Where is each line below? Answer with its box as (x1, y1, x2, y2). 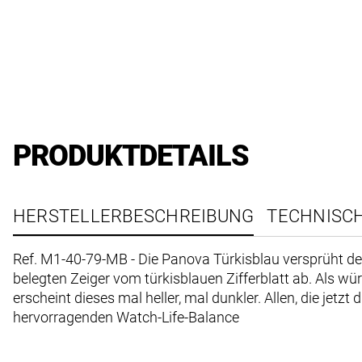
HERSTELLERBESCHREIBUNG (13, 206, 255, 227)
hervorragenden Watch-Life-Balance (13, 309, 239, 326)
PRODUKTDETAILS (13, 139, 249, 174)
